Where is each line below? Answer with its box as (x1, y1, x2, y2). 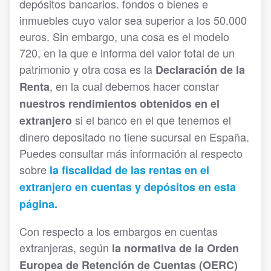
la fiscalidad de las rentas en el (50, 162, 209, 178)
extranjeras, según (19, 240, 109, 255)
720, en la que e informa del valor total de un (19, 45, 235, 60)
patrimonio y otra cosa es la (19, 61, 155, 77)
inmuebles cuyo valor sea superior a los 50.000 (19, 12, 247, 28)
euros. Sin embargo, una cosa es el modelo (19, 28, 229, 44)
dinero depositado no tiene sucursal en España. (19, 129, 249, 145)
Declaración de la (155, 62, 245, 77)
